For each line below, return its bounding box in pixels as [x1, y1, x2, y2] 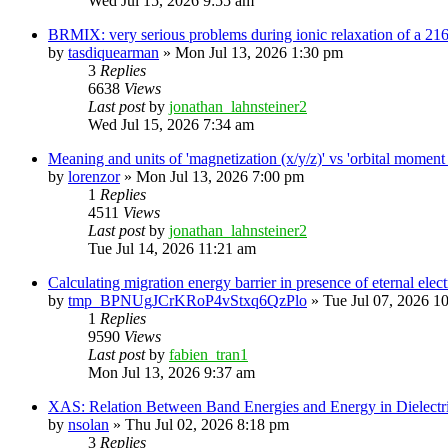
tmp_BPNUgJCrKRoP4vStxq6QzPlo [68, 291, 307, 309]
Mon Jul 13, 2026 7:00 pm [136, 167, 304, 185]
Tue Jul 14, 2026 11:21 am [88, 239, 256, 257]
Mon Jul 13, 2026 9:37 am [88, 363, 255, 381]
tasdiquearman [68, 43, 159, 61]
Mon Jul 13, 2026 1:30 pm [175, 43, 343, 61]
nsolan [68, 415, 109, 433]
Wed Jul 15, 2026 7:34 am [88, 115, 254, 133]
